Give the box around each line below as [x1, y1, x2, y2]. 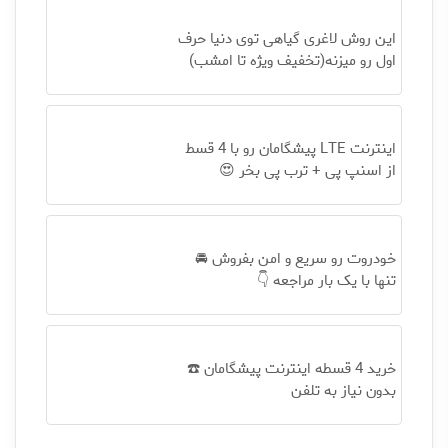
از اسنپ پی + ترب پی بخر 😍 [218, 159, 396, 183]
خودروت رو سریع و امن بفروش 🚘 [194, 247, 396, 271]
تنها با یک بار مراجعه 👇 [256, 269, 396, 293]
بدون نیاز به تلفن [290, 379, 396, 403]
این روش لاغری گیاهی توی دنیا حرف [177, 27, 396, 51]
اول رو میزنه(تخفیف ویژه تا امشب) [188, 49, 396, 73]
